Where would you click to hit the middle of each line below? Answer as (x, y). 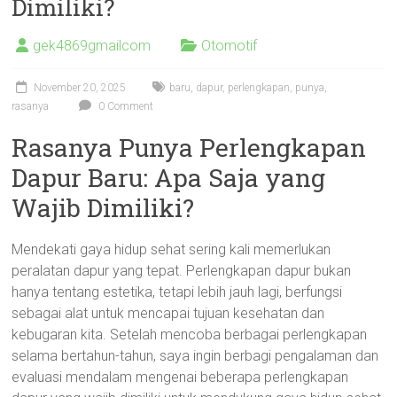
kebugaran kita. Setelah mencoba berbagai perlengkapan (190, 335)
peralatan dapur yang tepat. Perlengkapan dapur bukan (182, 271)
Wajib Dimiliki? (103, 208)
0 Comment (125, 106)
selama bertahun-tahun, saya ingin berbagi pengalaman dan (195, 356)
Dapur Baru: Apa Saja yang (169, 178)
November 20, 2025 (80, 88)
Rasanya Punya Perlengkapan (189, 148)
